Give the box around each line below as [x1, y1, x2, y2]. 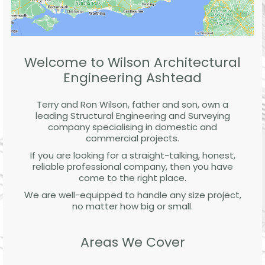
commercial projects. [86, 131, 179, 144]
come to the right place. [79, 171, 186, 184]
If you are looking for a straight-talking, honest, [30, 148, 235, 161]
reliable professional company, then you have [32, 160, 233, 173]
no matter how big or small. [72, 199, 193, 212]
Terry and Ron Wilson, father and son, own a [37, 98, 228, 111]
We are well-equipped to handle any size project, [24, 188, 241, 201]
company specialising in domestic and [48, 120, 217, 133]
